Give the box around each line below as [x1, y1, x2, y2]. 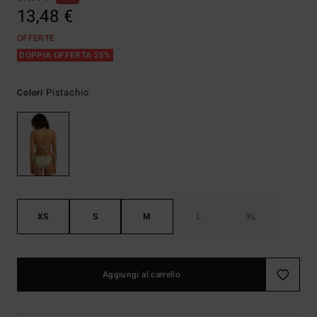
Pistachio [45, 86, 89, 99]
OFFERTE [17, 32, 55, 45]
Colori [17, 86, 46, 99]
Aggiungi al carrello [102, 268, 181, 282]
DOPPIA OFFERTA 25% [17, 49, 114, 62]
